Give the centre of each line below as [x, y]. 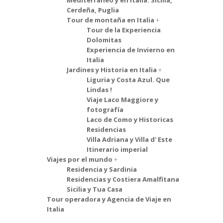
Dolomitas [104, 40]
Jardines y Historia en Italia [112, 70]
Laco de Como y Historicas [130, 119]
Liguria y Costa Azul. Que [128, 80]
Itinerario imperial [117, 149]
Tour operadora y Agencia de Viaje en [109, 199]
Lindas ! [99, 90]
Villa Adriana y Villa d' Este [129, 139]
